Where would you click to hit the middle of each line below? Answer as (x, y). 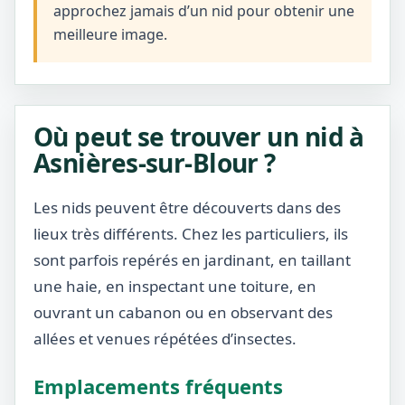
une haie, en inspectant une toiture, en (175, 286)
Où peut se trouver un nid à (199, 137)
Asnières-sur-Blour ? (155, 163)
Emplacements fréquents (158, 386)
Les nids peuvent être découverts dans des (187, 207)
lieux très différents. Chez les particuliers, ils (191, 234)
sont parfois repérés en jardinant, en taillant (192, 260)
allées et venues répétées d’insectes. (165, 339)
